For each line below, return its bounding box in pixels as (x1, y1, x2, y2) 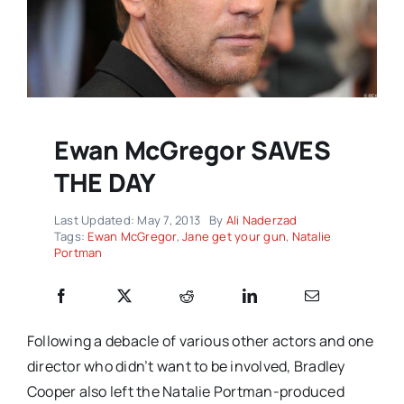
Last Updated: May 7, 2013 (53, 212, 200, 229)
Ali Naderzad (225, 212, 298, 229)
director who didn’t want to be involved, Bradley (26, 356, 345, 377)
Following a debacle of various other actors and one (26, 331, 374, 352)
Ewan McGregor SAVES (53, 133, 331, 168)
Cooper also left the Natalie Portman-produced (26, 381, 344, 402)
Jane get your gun (182, 228, 287, 245)
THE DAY (53, 165, 157, 200)
